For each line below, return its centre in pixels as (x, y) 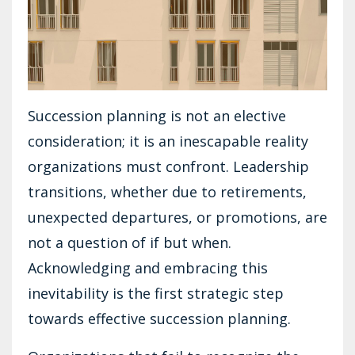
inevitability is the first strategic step (156, 293)
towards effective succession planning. (159, 318)
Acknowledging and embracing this (148, 267)
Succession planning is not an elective (157, 115)
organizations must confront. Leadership (168, 166)
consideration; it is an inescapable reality (168, 141)
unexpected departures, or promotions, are (177, 217)
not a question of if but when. (130, 242)
